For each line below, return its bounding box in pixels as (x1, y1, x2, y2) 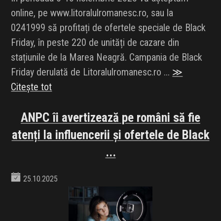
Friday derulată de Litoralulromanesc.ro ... (11, 66, 173, 78)
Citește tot (11, 81, 52, 93)
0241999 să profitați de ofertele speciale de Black (11, 22, 206, 34)
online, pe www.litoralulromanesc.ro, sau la (11, 7, 174, 19)
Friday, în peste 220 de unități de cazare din (11, 37, 180, 49)
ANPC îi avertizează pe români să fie (21, 110, 200, 125)
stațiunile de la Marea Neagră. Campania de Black (11, 51, 203, 64)
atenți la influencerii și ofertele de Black (11, 128, 210, 143)
